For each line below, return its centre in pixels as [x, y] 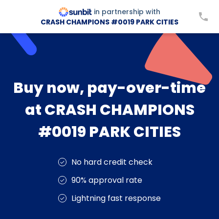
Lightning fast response [116, 198]
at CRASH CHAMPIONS [109, 110]
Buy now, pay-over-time [109, 88]
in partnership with [127, 11]
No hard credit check [112, 162]
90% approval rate [107, 180]
